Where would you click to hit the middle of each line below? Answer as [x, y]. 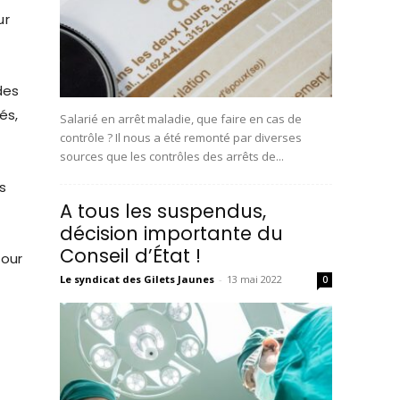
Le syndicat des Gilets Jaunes [137, 279]
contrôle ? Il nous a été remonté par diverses [181, 138]
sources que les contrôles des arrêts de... [172, 157]
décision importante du [172, 234]
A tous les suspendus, [163, 212]
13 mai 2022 [255, 279]
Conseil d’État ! [131, 256]
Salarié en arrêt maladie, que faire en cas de [181, 119]
